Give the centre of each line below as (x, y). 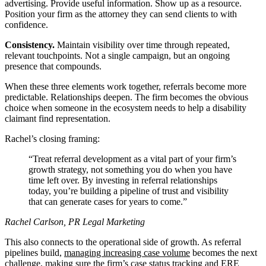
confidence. (26, 24)
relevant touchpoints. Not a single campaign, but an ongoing (117, 55)
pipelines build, (34, 252)
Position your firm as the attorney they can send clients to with (121, 14)
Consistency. (30, 45)
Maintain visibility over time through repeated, (142, 45)
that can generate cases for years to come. (106, 201)
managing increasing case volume (127, 252)
